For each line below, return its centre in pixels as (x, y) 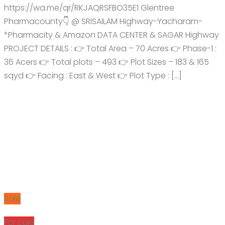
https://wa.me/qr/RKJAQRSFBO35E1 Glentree (89, 8)
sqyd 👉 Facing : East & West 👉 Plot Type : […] (93, 75)
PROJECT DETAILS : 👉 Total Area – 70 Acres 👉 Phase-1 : (110, 48)
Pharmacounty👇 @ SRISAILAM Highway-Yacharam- (103, 21)
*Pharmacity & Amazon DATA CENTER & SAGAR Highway (111, 35)
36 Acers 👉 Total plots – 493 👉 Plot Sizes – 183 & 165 (106, 62)
